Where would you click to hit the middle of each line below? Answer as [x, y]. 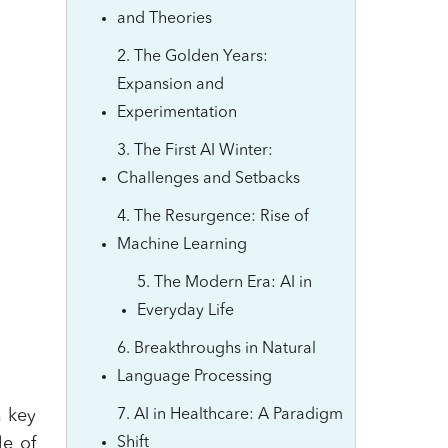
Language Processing [194, 377]
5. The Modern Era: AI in [224, 283]
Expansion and [170, 85]
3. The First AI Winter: [195, 151]
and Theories [164, 19]
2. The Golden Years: [192, 57]
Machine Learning [182, 245]
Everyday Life [185, 311]
